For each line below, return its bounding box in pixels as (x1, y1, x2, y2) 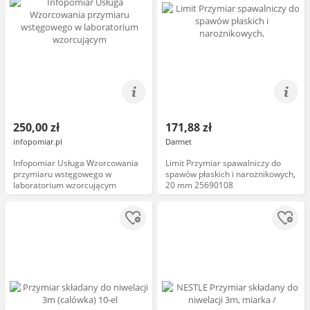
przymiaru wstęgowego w (13, 168, 111, 180)
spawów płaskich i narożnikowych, (165, 168, 295, 180)
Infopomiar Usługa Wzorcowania (13, 157, 138, 169)
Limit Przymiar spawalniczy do (165, 157, 281, 169)
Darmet (165, 136, 192, 147)
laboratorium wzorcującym (13, 179, 116, 191)
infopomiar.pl (13, 136, 62, 147)
